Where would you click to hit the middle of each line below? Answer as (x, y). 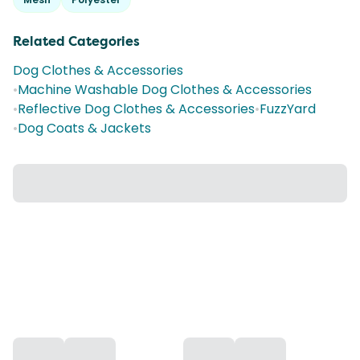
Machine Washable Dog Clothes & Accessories (165, 90)
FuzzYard (288, 109)
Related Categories (76, 41)
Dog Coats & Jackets (84, 128)
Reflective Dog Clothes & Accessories (136, 109)
